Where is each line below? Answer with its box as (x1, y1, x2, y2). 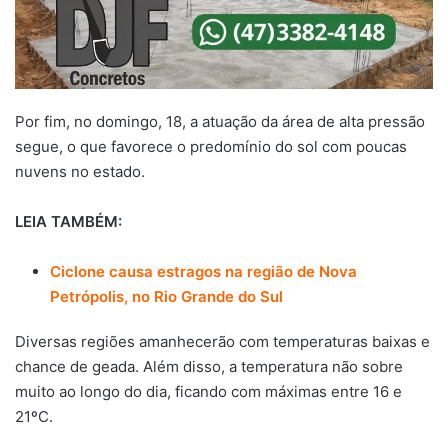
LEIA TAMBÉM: (15, 212, 122, 232)
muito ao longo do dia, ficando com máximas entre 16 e (15, 382, 402, 402)
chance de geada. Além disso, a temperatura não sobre (15, 357, 403, 377)
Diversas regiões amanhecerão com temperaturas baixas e (15, 332, 430, 352)
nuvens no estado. (15, 162, 145, 182)
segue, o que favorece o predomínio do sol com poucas (15, 137, 407, 157)
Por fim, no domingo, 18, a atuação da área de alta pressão (15, 112, 425, 132)
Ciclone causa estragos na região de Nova (50, 262, 357, 282)
